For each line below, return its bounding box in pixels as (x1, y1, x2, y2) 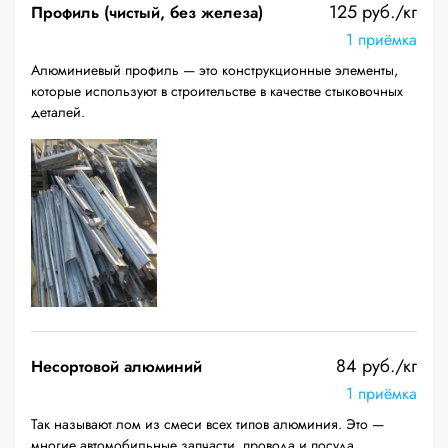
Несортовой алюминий (31, 355, 202, 378)
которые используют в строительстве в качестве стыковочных (31, 81, 403, 101)
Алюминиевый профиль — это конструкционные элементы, (31, 60, 398, 80)
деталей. (31, 102, 85, 122)
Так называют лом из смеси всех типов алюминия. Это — (31, 414, 384, 434)
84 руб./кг (336, 353, 417, 379)
